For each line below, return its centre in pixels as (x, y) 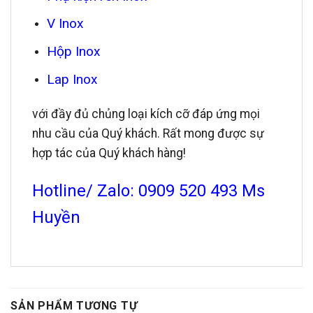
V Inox (65, 24)
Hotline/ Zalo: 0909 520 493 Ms (148, 191)
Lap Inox (72, 79)
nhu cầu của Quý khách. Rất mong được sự (148, 134)
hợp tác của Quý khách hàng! (109, 153)
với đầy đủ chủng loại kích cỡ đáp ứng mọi (146, 114)
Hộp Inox (73, 52)
